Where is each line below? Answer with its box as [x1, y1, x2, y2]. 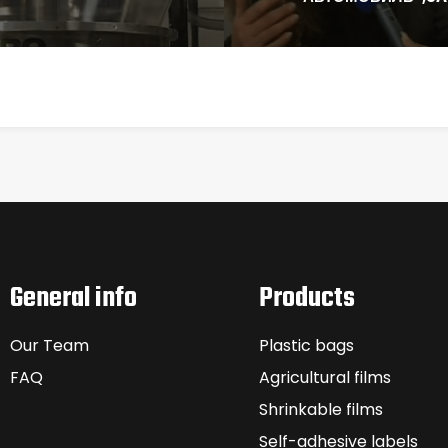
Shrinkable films [259, 398, 383, 422]
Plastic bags [259, 334, 354, 358]
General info [10, 277, 137, 321]
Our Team [10, 334, 89, 358]
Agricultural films [259, 366, 391, 390]
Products [259, 277, 355, 321]
